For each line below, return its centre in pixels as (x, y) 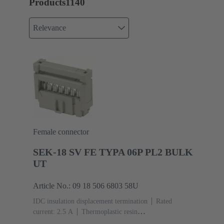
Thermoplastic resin (109, 211)
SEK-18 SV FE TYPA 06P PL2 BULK (113, 152)
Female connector (61, 131)
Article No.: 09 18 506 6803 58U (86, 185)
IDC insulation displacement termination (90, 201)
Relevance (49, 28)
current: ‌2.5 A (53, 211)
